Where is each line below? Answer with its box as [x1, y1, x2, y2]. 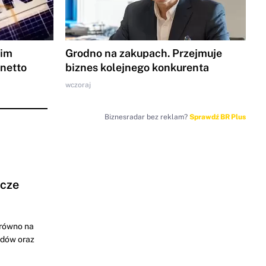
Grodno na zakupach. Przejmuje [65, 46, 222, 59]
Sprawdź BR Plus [189, 112, 246, 121]
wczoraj [65, 80, 91, 89]
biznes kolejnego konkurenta [65, 61, 209, 74]
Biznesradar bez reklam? [104, 112, 189, 121]
